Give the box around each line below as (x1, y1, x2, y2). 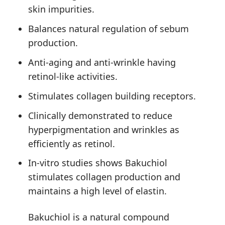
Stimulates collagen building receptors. (28, 89, 196, 102)
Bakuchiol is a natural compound (28, 210, 170, 223)
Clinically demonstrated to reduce (28, 109, 173, 122)
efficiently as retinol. (28, 137, 116, 150)
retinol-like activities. (28, 70, 118, 83)
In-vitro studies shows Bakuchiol (28, 157, 168, 169)
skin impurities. (28, 3, 95, 16)
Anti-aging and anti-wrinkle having (28, 56, 176, 69)
